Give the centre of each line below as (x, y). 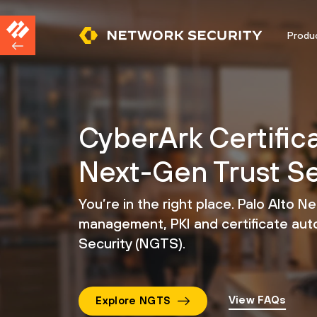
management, (123, 223)
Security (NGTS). (132, 243)
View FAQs (257, 300)
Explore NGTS (133, 301)
